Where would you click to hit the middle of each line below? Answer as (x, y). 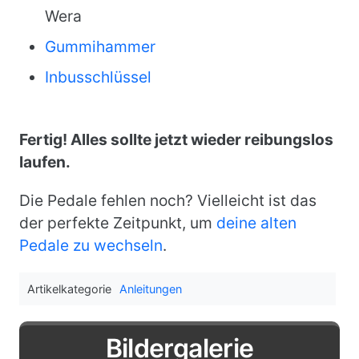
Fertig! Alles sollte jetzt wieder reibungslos (176, 139)
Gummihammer (100, 46)
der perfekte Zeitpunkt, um (118, 223)
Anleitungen (151, 289)
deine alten (256, 223)
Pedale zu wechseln (91, 245)
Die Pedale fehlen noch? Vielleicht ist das (168, 200)
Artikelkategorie (69, 289)
